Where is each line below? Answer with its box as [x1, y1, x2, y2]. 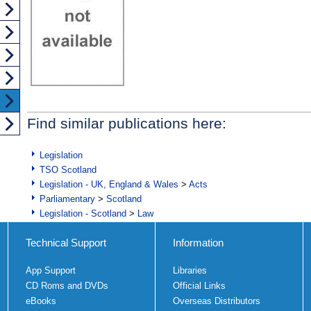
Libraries [173, 264, 207, 276]
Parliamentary [40, 193, 95, 204]
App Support [25, 264, 76, 276]
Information [173, 236, 224, 249]
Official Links [173, 280, 226, 291]
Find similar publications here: [27, 115, 226, 131]
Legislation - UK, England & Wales [40, 178, 178, 190]
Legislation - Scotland [40, 208, 126, 219]
